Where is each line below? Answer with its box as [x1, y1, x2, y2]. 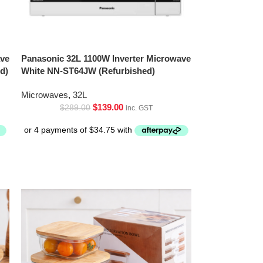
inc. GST [126, 103, 153, 112]
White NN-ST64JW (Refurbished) [21, 65, 156, 76]
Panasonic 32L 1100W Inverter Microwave [21, 53, 191, 63]
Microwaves [21, 89, 69, 100]
